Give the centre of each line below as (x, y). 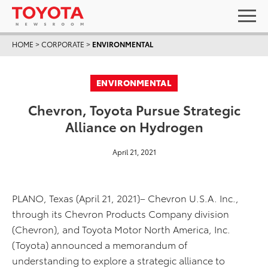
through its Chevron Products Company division (121, 213)
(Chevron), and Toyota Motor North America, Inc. (121, 229)
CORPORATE (63, 44)
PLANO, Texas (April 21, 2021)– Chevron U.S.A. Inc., (125, 198)
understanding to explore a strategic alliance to (118, 260)
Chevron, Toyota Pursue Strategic (134, 109)
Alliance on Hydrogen (134, 126)
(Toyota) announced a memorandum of (100, 244)
